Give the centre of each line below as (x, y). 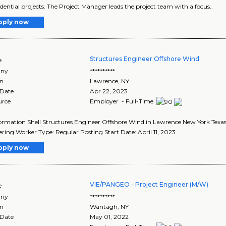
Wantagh (104, 207)
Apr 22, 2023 (109, 91)
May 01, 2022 (109, 217)
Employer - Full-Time (123, 101)
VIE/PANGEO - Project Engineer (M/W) (149, 185)
